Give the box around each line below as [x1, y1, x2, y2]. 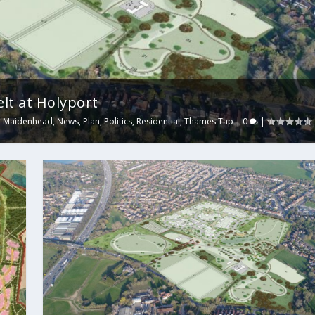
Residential [136, 115, 181, 128]
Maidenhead [3, 115, 53, 128]
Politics [104, 115, 133, 128]
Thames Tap [184, 115, 234, 128]
